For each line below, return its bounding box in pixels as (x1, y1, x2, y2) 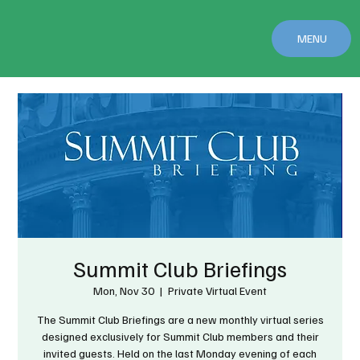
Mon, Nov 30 (93, 284, 154, 297)
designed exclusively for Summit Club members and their (41, 329, 319, 343)
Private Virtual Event (168, 284, 267, 297)
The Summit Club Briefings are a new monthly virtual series (36, 313, 324, 326)
